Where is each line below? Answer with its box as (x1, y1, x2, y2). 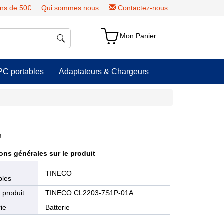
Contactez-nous (118, 4, 168, 12)
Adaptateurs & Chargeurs (59, 67, 149, 76)
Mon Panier (120, 32, 157, 40)
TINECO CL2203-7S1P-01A (45, 189, 134, 197)
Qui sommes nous (41, 4, 99, 12)
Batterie (45, 203, 70, 211)
